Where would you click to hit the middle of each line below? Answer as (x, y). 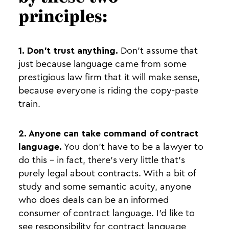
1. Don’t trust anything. (68, 51)
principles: (63, 18)
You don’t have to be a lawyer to (133, 147)
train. (29, 104)
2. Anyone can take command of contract (108, 133)
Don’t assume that (158, 51)
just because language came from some (102, 64)
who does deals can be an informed (94, 200)
